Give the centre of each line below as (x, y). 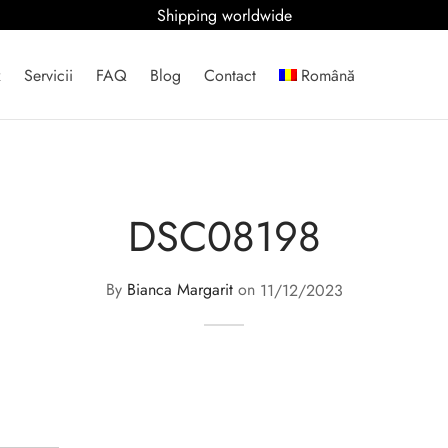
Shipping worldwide (224, 15)
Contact (229, 75)
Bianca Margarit (179, 290)
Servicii (48, 75)
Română (328, 75)
